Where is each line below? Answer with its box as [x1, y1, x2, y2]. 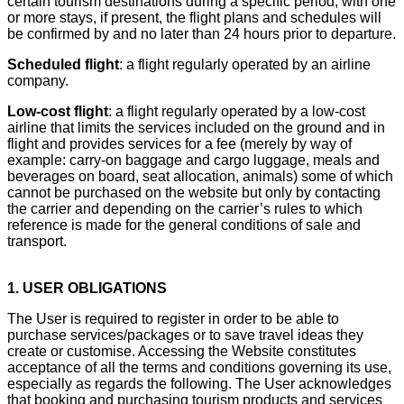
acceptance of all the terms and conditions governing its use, [7, 359, 391, 375]
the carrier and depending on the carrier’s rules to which [7, 200, 363, 216]
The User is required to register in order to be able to [7, 310, 339, 326]
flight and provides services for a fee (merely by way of [7, 135, 352, 151]
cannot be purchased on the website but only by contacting [7, 184, 381, 200]
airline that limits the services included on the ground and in [7, 119, 385, 135]
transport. [7, 233, 67, 249]
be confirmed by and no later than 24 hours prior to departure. [7, 25, 396, 41]
